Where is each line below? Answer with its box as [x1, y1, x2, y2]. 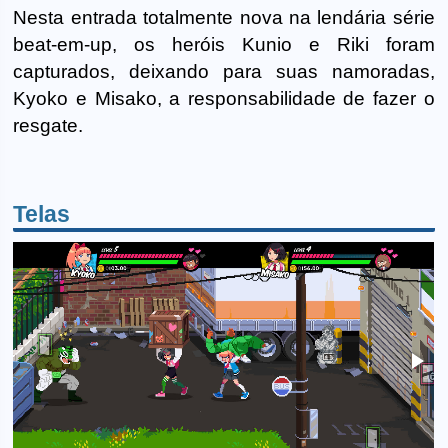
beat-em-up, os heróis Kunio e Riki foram [13, 33, 435, 55]
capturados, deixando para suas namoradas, [13, 60, 435, 82]
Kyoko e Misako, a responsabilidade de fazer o [13, 87, 435, 109]
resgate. [13, 114, 84, 136]
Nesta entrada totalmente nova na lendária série [13, 6, 435, 28]
